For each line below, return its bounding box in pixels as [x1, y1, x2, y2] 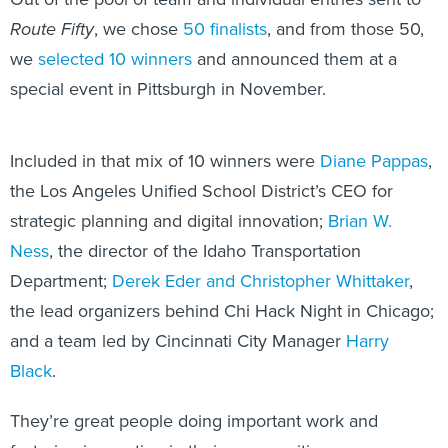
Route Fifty [10, 16, 94, 42]
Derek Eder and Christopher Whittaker [112, 268, 409, 293]
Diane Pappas [320, 148, 428, 173]
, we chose [94, 16, 183, 41]
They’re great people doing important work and [10, 408, 378, 433]
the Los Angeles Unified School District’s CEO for [10, 178, 393, 203]
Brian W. [328, 208, 392, 233]
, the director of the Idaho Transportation [49, 238, 361, 263]
